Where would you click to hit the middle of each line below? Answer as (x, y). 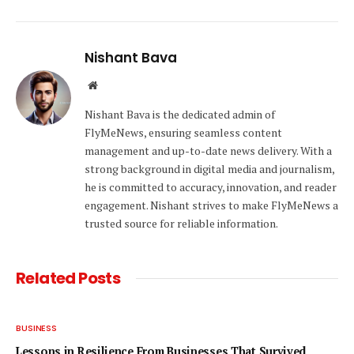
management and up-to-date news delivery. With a (208, 151)
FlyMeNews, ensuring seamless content (183, 133)
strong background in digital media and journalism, (209, 169)
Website (114, 85)
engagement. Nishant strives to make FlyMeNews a (211, 205)
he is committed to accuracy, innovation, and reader (211, 187)
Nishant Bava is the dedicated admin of (180, 115)
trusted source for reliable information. (181, 224)
